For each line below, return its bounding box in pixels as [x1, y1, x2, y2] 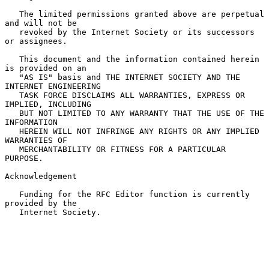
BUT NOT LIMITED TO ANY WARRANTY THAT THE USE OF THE [5, 108, 19, 118]
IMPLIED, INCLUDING [5, 99, 91, 109]
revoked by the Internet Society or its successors [5, 27, 19, 37]
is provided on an [5, 63, 86, 73]
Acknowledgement [5, 171, 77, 181]
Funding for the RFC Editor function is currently [5, 189, 19, 199]
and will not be [5, 18, 77, 28]
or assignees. [5, 36, 67, 46]
